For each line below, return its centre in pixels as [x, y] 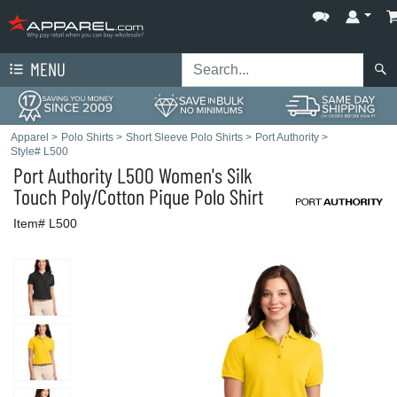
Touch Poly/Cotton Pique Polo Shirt [138, 196]
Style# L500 [39, 152]
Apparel [30, 137]
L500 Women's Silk [183, 175]
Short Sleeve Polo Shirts [184, 137]
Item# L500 [45, 223]
